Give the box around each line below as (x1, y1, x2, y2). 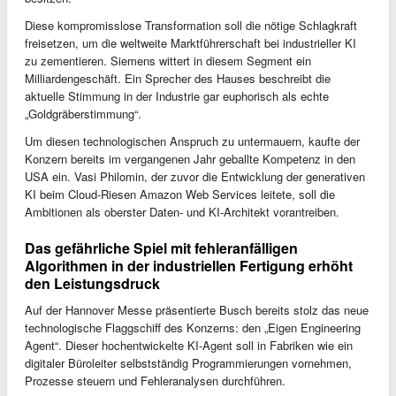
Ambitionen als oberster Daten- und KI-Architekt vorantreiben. (25, 202, 339, 220)
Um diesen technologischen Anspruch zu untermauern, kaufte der (25, 132, 360, 149)
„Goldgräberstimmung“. (25, 104, 141, 122)
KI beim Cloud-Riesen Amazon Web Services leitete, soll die (25, 185, 335, 202)
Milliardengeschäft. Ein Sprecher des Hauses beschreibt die (25, 69, 331, 87)
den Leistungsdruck (25, 272, 160, 293)
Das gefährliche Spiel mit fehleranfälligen (25, 237, 298, 258)
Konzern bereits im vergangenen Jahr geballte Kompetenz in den (25, 149, 355, 167)
